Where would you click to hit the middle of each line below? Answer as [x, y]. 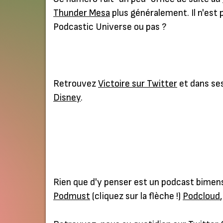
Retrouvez [76, 84]
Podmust [72, 197]
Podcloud [201, 197]
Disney [67, 98]
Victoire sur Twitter [138, 84]
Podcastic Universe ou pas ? [110, 27]
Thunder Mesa [82, 13]
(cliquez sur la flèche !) [136, 197]
